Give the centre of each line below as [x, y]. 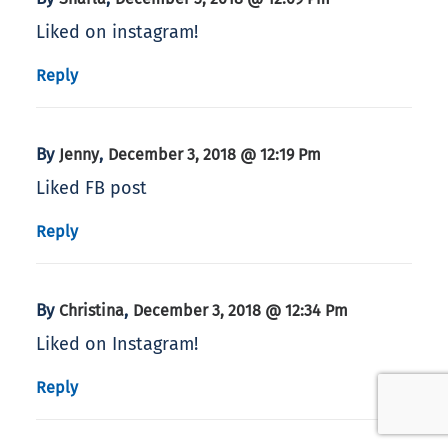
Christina [91, 311]
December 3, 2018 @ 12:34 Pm [240, 311]
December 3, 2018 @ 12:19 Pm [214, 155]
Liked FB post [91, 188]
